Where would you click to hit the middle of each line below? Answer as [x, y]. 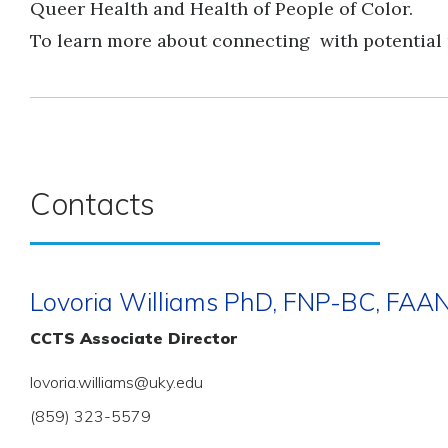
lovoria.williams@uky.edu [116, 382]
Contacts [92, 204]
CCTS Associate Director [133, 338]
